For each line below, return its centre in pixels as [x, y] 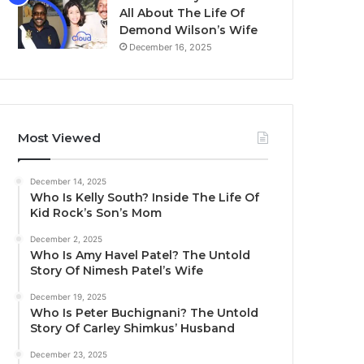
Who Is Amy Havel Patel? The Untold [141, 256]
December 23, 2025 [69, 355]
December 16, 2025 [171, 48]
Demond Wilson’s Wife [189, 30]
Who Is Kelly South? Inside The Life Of [145, 198]
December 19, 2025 [69, 297]
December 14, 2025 [69, 182]
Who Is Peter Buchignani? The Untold [145, 313]
